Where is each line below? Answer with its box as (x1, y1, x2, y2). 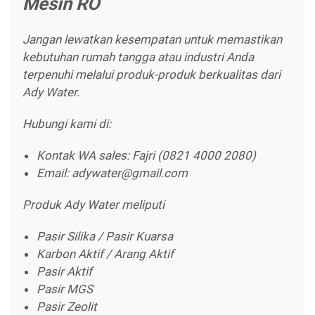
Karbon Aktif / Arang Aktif (37, 247, 174, 262)
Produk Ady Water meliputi (22, 198, 165, 212)
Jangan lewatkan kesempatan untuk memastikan (22, 32, 282, 47)
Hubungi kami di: (22, 117, 111, 131)
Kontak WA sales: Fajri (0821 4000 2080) (37, 148, 256, 163)
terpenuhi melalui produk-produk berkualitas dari (22, 67, 281, 82)
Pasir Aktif (37, 264, 92, 279)
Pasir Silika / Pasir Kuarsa (37, 229, 173, 244)
